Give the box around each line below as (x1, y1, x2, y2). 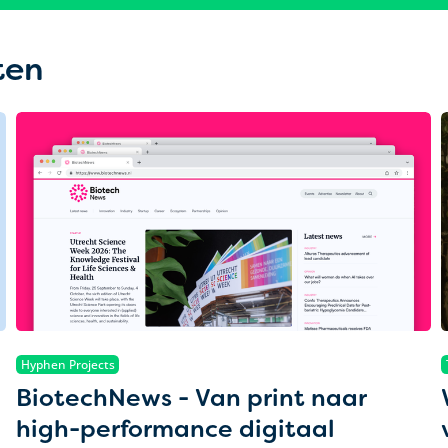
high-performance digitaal (16, 412, 336, 445)
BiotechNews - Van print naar (16, 381, 368, 414)
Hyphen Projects (20, 356, 115, 374)
